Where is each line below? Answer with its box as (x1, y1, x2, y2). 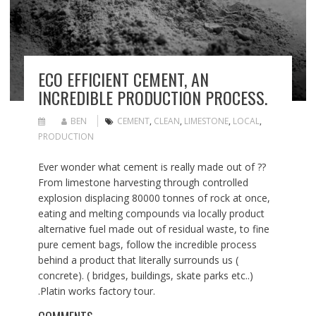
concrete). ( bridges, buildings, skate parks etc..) (37, 268, 253, 282)
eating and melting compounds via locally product (37, 206, 265, 220)
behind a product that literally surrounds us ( (37, 253, 238, 267)
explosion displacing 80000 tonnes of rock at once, (37, 190, 270, 205)
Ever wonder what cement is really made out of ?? (37, 159, 266, 174)
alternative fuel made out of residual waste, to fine (37, 221, 269, 236)
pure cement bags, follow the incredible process (37, 237, 257, 251)
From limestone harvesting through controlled (37, 175, 248, 189)
